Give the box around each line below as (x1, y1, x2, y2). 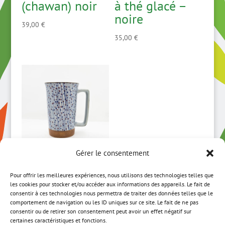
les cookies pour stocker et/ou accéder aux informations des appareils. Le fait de (10, 180, 210, 188)
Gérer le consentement (76, 148, 149, 158)
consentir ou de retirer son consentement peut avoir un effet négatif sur (10, 207, 191, 215)
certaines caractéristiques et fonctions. (10, 216, 107, 224)
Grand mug (21, 161, 83, 178)
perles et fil (21, 187, 85, 204)
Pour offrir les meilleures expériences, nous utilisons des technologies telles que (10, 171, 213, 179)
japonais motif (21, 174, 101, 191)
